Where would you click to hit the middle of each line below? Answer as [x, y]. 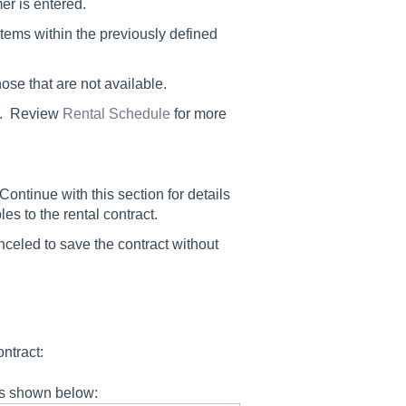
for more [198, 114]
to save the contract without [129, 244]
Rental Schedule [116, 114]
